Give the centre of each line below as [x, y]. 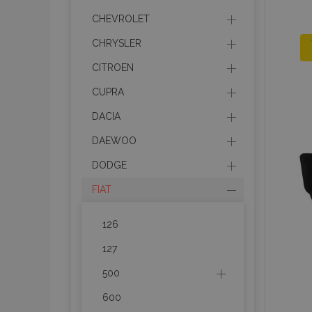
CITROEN [113, 68]
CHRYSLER [117, 43]
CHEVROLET [121, 19]
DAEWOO [114, 141]
